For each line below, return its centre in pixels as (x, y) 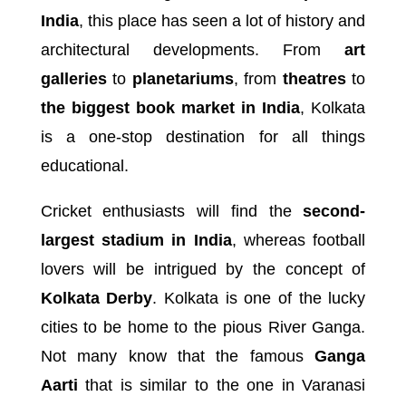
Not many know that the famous (178, 356)
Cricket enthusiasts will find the (172, 211)
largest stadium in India (136, 240)
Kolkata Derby (97, 298)
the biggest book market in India (170, 107)
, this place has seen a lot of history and (222, 20)
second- (334, 211)
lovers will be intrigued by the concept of (203, 269)
